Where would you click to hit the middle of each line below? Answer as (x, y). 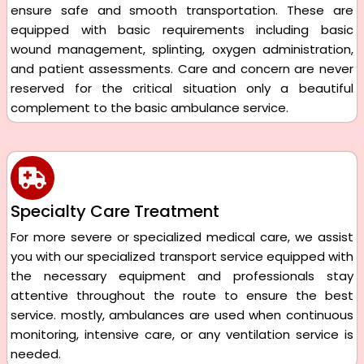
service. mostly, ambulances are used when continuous (182, 314)
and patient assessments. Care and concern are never (182, 69)
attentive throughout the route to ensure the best (182, 295)
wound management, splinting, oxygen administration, (182, 50)
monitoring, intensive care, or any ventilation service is (182, 334)
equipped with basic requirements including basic (182, 30)
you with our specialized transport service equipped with (182, 256)
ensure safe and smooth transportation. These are (182, 11)
